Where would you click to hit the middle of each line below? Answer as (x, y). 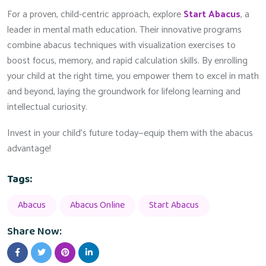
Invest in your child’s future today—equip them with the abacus (130, 133)
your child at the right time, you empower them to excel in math (133, 76)
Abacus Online (97, 205)
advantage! (29, 148)
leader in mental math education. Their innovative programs (124, 30)
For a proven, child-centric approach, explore (95, 14)
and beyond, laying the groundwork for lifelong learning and (124, 91)
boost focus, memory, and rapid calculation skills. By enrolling (127, 61)
